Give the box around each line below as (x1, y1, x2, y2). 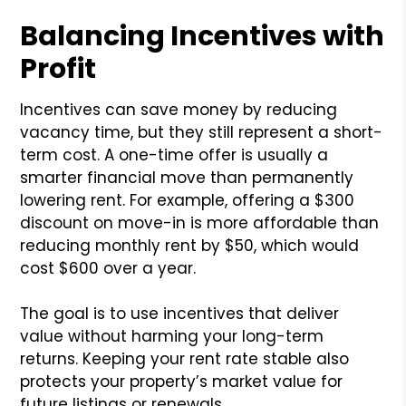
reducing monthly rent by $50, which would (20, 234, 360, 256)
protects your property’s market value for (20, 370, 343, 392)
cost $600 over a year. (20, 256, 197, 279)
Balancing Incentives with (20, 16, 385, 55)
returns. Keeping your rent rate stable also (20, 347, 350, 370)
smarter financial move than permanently (20, 166, 354, 188)
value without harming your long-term (20, 324, 324, 347)
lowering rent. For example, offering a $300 (20, 188, 355, 211)
